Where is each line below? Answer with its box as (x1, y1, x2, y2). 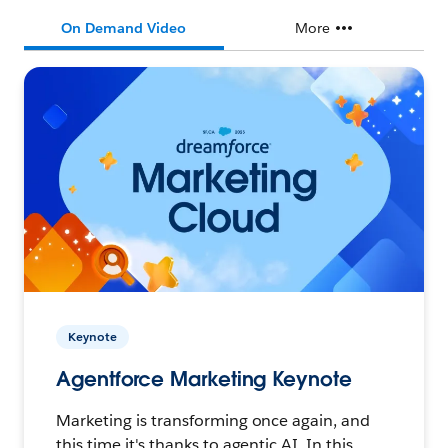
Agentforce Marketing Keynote (56, 366, 352, 393)
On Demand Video (61, 19, 187, 38)
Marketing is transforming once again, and (56, 410, 371, 432)
